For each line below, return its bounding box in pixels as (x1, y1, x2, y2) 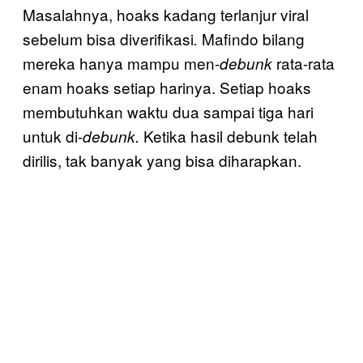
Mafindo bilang (202, 27, 305, 49)
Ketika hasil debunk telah (143, 124, 318, 147)
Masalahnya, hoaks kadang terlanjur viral (23, 2, 309, 25)
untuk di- (23, 124, 83, 147)
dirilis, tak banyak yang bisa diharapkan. (23, 148, 301, 171)
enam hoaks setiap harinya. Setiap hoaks (23, 75, 311, 98)
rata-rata (272, 51, 335, 74)
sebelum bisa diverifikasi (23, 27, 194, 49)
